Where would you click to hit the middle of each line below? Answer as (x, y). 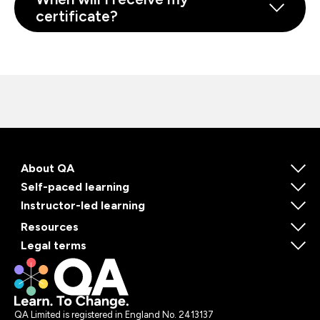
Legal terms (54, 246)
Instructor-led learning (83, 206)
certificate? (77, 16)
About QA (47, 169)
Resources (50, 227)
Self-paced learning (75, 187)
